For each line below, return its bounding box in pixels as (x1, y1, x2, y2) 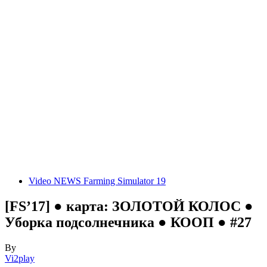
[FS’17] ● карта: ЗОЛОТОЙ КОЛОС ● (5, 198, 253, 214)
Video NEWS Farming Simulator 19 (29, 176, 166, 186)
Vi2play (5, 253, 35, 263)
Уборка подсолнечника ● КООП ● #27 (5, 214, 252, 230)
